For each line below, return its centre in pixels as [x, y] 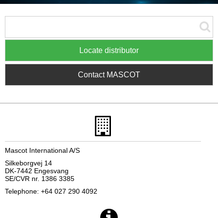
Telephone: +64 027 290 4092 [51, 191]
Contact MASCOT [109, 74]
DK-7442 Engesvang [37, 171]
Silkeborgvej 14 [28, 163]
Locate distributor [109, 50]
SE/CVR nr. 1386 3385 [40, 179]
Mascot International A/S [42, 150]
